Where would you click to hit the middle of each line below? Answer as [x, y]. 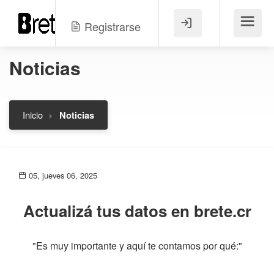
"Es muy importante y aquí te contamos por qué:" [137, 246]
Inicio [33, 115]
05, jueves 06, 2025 [62, 175]
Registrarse [113, 26]
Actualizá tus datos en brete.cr [137, 211]
